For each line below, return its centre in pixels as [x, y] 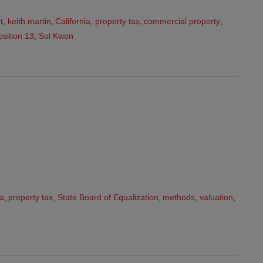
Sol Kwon [56, 36]
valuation [216, 197]
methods [179, 197]
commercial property [182, 21]
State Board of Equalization [108, 197]
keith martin [29, 21]
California [73, 21]
